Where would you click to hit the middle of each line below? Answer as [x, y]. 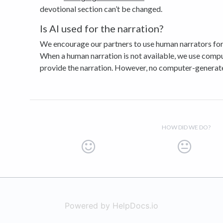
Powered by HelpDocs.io [111, 206]
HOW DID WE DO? [186, 127]
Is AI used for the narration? [102, 29]
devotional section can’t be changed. [101, 9]
